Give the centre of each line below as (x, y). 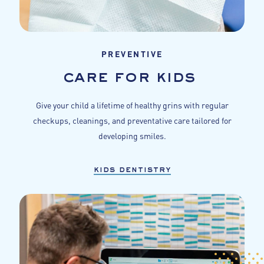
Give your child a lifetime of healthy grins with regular (132, 104)
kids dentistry (132, 169)
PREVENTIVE (132, 53)
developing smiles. (132, 135)
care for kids (129, 77)
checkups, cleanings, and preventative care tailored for (132, 120)
